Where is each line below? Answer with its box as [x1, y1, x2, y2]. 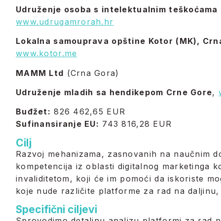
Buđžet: [16, 107, 51, 117]
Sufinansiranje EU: [16, 119, 100, 129]
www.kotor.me [16, 48, 77, 59]
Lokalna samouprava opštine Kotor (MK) [16, 36, 197, 46]
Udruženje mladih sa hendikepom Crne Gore [16, 87, 213, 98]
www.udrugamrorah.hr [16, 16, 114, 27]
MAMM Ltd [16, 68, 64, 78]
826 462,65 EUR [50, 107, 126, 117]
